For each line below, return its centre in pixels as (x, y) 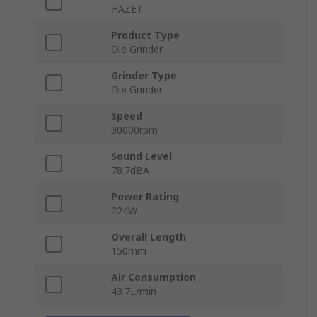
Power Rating (145, 197)
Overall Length (149, 237)
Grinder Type (144, 76)
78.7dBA (130, 171)
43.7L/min (134, 292)
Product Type (145, 35)
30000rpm (134, 130)
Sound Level (142, 156)
